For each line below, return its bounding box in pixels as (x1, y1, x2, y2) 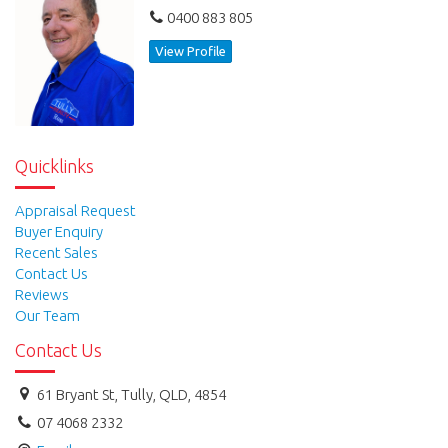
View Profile (155, 43, 227, 58)
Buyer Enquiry (15, 222, 103, 240)
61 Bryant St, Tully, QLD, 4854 (34, 386, 227, 404)
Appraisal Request (15, 201, 136, 219)
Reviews (15, 285, 69, 303)
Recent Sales (15, 243, 98, 261)
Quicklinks (15, 156, 94, 177)
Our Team (15, 306, 80, 324)
